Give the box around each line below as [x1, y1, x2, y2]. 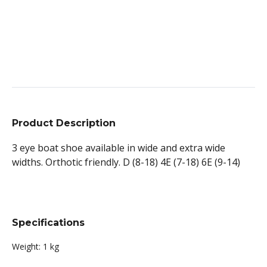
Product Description [12, 117, 116, 129]
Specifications [12, 217, 85, 228]
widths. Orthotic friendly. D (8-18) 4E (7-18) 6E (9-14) [12, 156, 240, 169]
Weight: [12, 241, 41, 252]
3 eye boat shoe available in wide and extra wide [12, 141, 225, 154]
